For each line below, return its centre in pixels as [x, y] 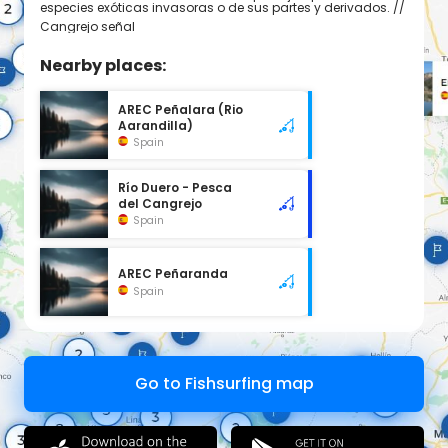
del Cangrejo [160, 204]
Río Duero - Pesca [175, 188]
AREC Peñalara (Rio [181, 110]
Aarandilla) [156, 126]
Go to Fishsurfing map [224, 383]
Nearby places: [103, 66]
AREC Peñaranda [173, 273]
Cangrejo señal [87, 27]
